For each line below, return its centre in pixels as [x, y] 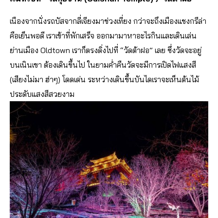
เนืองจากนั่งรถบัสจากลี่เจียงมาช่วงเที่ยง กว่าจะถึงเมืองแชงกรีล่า [108, 21]
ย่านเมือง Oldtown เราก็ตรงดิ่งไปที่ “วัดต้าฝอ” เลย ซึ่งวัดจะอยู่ [106, 50]
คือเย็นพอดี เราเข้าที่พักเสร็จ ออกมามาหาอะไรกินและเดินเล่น [103, 36]
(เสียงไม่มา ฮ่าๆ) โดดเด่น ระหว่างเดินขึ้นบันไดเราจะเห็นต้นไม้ [104, 80]
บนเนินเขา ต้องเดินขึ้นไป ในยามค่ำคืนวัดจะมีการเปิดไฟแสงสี [103, 65]
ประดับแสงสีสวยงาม [42, 94]
